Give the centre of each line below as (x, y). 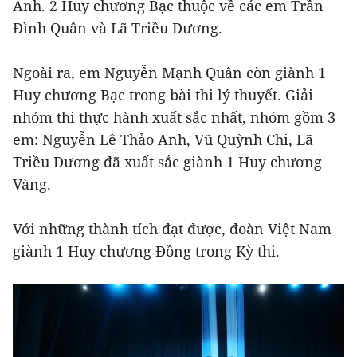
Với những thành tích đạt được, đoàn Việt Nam (172, 228)
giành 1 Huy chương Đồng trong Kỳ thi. (146, 251)
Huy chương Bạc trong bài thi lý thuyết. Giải (163, 94)
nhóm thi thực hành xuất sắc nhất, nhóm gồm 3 (174, 117)
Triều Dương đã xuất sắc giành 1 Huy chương (167, 161)
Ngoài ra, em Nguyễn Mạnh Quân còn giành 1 (169, 72)
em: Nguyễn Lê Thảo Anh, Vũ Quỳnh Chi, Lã (163, 139)
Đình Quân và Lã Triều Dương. (118, 27)
